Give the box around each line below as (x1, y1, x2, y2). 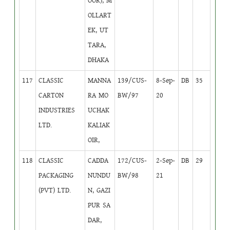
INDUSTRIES (39, 105, 75, 116)
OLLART (88, 10, 112, 21)
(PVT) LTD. (39, 185, 71, 196)
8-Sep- (156, 75, 176, 86)
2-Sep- (156, 155, 176, 166)
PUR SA (88, 200, 111, 210)
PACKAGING (39, 170, 74, 181)
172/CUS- (118, 155, 147, 166)
